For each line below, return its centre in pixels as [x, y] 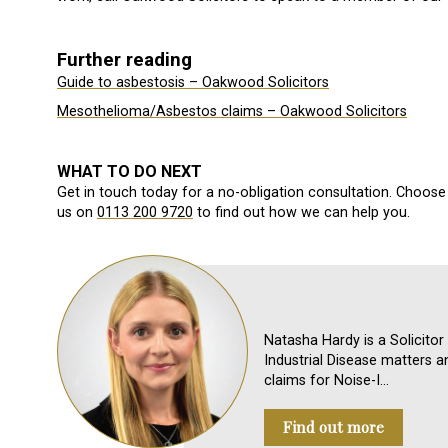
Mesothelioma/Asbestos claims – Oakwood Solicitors [232, 112]
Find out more [334, 426]
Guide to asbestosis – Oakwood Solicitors [193, 82]
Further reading [124, 59]
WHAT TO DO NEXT [129, 172]
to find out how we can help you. [301, 213]
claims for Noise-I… [326, 381]
